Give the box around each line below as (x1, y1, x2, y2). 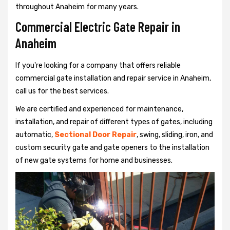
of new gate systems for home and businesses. (15, 156, 172, 165)
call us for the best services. (15, 86, 109, 95)
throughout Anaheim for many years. (15, 2, 139, 11)
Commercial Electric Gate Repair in (15, 18, 180, 34)
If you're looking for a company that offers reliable (15, 61, 181, 70)
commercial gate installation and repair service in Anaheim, (15, 73, 211, 83)
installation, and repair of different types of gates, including (15, 117, 213, 126)
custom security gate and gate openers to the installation (15, 143, 209, 152)
